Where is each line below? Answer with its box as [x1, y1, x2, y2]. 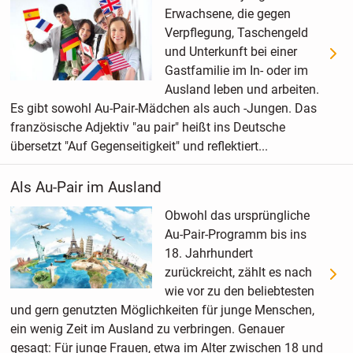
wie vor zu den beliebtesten [164, 283, 314, 299]
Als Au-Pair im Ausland [9, 177, 162, 196]
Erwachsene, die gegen [164, 6, 291, 21]
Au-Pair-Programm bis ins [164, 226, 307, 242]
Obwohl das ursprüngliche [164, 207, 310, 223]
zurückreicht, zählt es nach [164, 264, 312, 280]
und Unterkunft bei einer [164, 43, 297, 59]
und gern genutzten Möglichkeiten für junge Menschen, [9, 302, 314, 318]
